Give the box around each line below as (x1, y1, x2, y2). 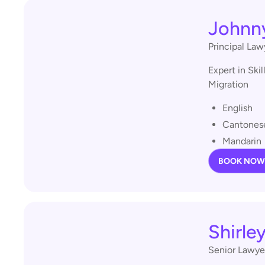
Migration (208, 79, 248, 90)
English (222, 102, 253, 114)
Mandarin (222, 135, 261, 147)
